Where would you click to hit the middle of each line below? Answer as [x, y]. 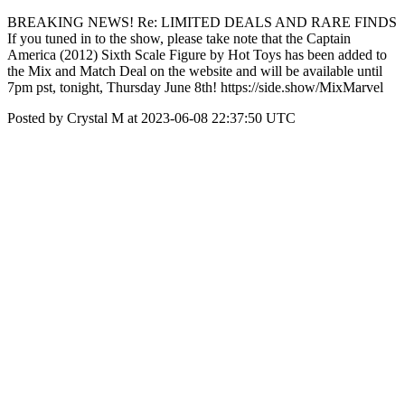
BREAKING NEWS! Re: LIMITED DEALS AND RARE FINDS [202, 22]
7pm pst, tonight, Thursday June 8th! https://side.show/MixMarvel [195, 87]
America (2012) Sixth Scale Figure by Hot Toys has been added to [197, 55]
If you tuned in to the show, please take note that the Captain [179, 38]
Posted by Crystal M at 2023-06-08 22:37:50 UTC [151, 118]
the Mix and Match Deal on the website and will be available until [195, 71]
